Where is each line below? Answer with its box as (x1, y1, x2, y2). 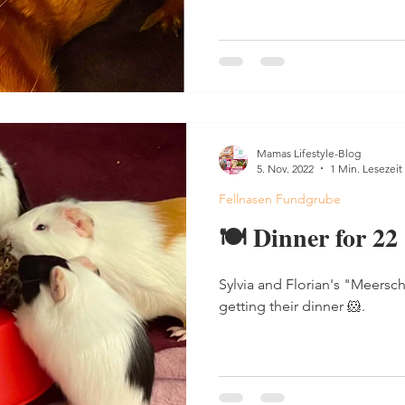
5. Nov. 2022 (257, 161, 314, 175)
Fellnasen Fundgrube (219, 190, 341, 207)
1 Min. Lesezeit (330, 161, 402, 175)
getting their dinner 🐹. (219, 297, 365, 315)
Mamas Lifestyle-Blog (257, 146, 361, 160)
